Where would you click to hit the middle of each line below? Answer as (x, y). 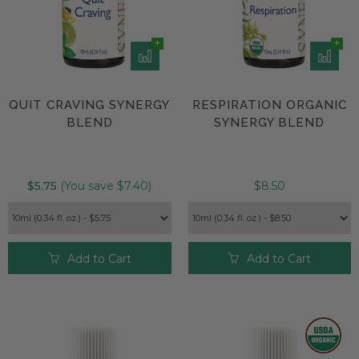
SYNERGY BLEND (270, 122)
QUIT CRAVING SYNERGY (90, 105)
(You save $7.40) (105, 186)
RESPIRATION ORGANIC (269, 105)
